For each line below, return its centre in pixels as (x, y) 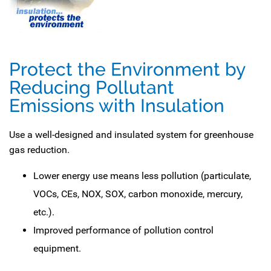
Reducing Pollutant (92, 87)
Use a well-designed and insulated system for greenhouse (131, 135)
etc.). (44, 212)
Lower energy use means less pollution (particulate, (142, 176)
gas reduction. (39, 150)
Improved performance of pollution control (123, 230)
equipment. (57, 248)
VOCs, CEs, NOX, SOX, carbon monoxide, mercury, (138, 194)
